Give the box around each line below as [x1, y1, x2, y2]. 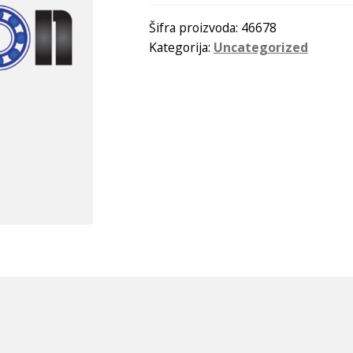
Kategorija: [148, 38, 214, 56]
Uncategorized [213, 38, 308, 56]
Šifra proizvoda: [148, 18, 241, 36]
